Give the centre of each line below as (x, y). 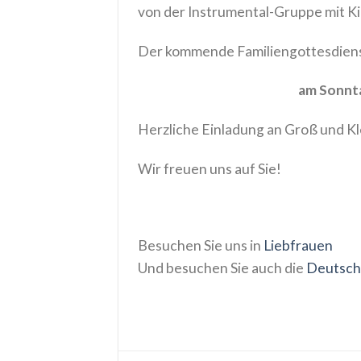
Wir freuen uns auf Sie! (210, 168)
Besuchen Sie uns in (201, 245)
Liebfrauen (298, 245)
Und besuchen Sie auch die (222, 268)
